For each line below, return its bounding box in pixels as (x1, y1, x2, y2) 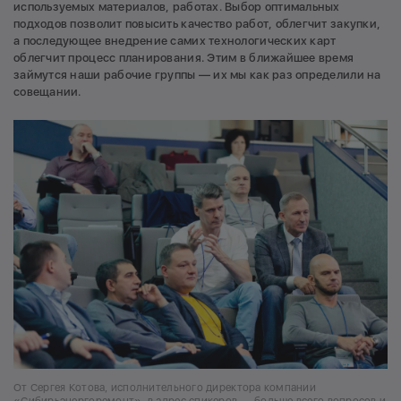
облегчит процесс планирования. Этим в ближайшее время (13, 50, 354, 64)
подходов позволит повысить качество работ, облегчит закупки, (13, 16, 381, 30)
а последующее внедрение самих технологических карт (13, 33, 337, 47)
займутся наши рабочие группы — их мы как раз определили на (13, 67, 381, 81)
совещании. (13, 84, 84, 98)
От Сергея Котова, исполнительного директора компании (13, 381, 317, 395)
